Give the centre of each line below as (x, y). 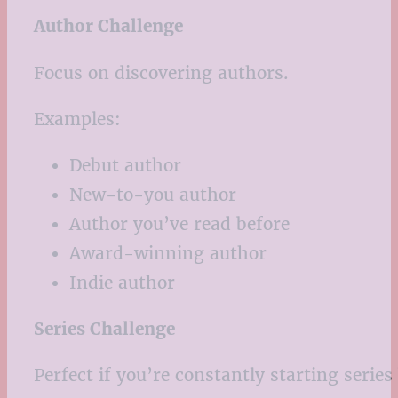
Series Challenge (104, 329)
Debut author (125, 165)
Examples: (77, 119)
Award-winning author (168, 253)
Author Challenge (108, 26)
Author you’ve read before (179, 223)
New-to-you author (153, 194)
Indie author (122, 282)
